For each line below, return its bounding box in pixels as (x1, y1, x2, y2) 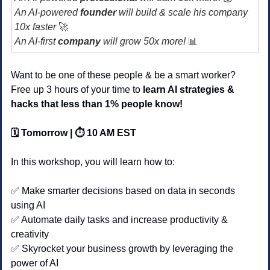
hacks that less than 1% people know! (11, 99, 183, 110)
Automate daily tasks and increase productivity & (19, 215, 228, 225)
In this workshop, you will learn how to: (11, 157, 175, 168)
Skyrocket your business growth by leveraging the (19, 243, 233, 254)
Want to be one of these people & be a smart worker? (11, 70, 236, 81)
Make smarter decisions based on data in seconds (19, 186, 235, 196)
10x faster (14, 22, 58, 33)
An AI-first (14, 36, 58, 47)
